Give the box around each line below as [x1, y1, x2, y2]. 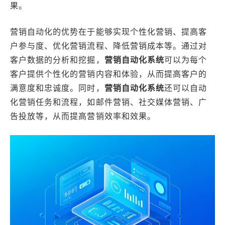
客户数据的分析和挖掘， [10, 54, 104, 65]
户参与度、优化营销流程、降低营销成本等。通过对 [10, 40, 207, 51]
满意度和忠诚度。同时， [10, 82, 104, 93]
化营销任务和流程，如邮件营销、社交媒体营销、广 [10, 96, 207, 107]
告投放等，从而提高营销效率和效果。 [10, 110, 156, 122]
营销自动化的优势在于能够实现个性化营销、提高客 [10, 26, 207, 37]
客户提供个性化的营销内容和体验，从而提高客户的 [10, 68, 207, 79]
